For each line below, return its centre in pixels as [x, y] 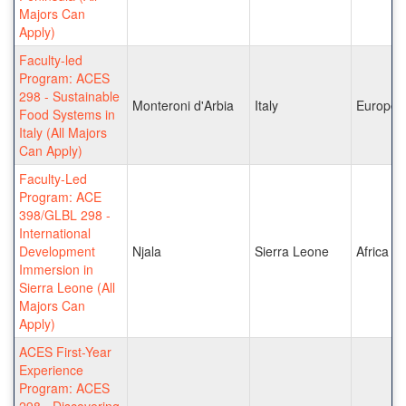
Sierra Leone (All [67, 287]
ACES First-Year [65, 351]
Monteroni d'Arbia [183, 105]
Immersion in [56, 269]
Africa [372, 251]
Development [57, 251]
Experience [51, 369]
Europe [377, 105]
